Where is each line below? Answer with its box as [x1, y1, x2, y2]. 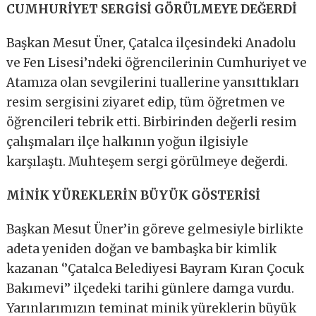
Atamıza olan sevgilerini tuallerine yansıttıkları [6, 75, 300, 91]
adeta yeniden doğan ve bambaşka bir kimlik [6, 241, 277, 257]
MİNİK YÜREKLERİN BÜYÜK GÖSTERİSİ [6, 188, 261, 204]
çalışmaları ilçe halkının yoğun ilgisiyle [6, 134, 249, 150]
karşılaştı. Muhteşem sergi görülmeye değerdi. [6, 154, 288, 170]
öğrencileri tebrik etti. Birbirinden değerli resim [6, 114, 298, 130]
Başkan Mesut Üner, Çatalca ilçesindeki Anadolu [6, 35, 297, 51]
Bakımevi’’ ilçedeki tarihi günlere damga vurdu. [6, 281, 295, 297]
